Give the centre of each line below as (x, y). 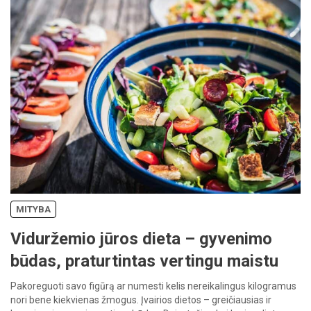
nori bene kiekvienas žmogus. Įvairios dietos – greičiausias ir (141, 300)
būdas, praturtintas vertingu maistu (144, 261)
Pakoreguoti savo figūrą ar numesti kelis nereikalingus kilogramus (153, 286)
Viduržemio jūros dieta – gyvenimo (141, 238)
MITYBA (33, 209)
